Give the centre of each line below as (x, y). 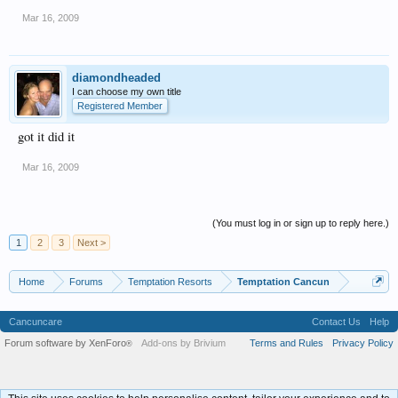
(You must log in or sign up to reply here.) (301, 223)
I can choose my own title (127, 92)
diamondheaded (116, 78)
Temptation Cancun (283, 282)
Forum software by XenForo (65, 343)
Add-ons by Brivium (183, 343)
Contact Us (336, 322)
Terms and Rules (287, 343)
